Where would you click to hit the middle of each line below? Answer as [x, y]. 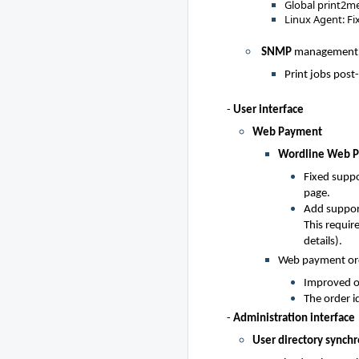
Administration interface [294, 319]
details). [323, 242]
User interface [268, 110]
